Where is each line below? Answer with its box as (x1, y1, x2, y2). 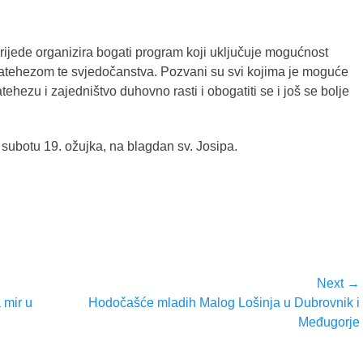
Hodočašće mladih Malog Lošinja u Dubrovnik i (88, 296, 360, 310)
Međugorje (298, 315, 360, 329)
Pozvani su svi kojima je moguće (160, 65, 348, 79)
